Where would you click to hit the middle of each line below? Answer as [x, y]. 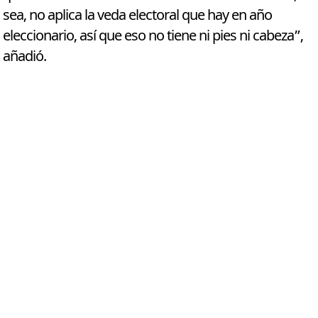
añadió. [25, 57]
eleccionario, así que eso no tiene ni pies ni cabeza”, [153, 36]
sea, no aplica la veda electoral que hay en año [138, 16]
